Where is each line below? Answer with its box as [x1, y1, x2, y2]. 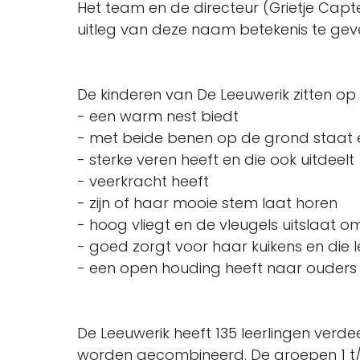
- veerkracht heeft [77, 171, 209, 191]
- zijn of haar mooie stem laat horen [77, 193, 342, 213]
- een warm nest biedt [77, 106, 239, 126]
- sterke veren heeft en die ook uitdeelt [77, 149, 354, 170]
